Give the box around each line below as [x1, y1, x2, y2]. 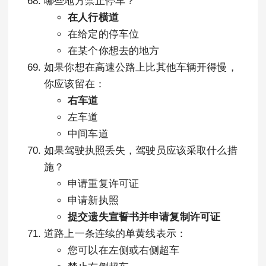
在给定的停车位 [68, 28, 140, 40]
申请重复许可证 [68, 178, 140, 189]
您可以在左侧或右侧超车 [68, 245, 180, 256]
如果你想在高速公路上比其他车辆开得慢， [44, 62, 237, 73]
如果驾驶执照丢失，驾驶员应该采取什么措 [44, 145, 237, 156]
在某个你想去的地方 [68, 45, 160, 56]
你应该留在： [44, 78, 105, 90]
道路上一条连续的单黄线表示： [44, 228, 187, 239]
